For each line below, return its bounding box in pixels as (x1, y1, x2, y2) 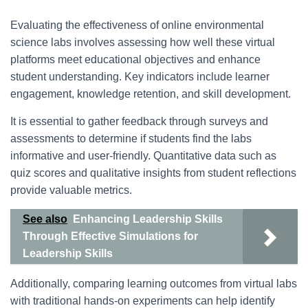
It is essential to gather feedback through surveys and (10, 115, 268, 127)
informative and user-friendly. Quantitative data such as (10, 150, 276, 162)
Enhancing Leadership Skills (73, 213, 223, 225)
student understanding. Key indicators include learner (10, 71, 269, 82)
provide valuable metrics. (10, 184, 132, 196)
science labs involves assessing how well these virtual (10, 36, 275, 48)
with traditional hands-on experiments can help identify (10, 295, 275, 307)
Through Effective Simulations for (23, 230, 198, 242)
